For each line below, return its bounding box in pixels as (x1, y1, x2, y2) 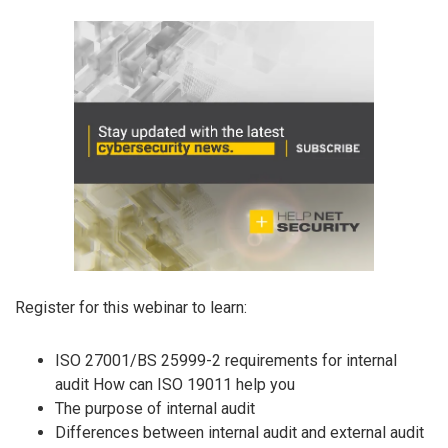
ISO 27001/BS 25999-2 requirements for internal (55, 350, 397, 370)
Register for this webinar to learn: (15, 297, 247, 317)
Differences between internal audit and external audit (55, 422, 424, 442)
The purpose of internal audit (55, 398, 255, 418)
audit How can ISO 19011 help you (55, 374, 295, 394)
